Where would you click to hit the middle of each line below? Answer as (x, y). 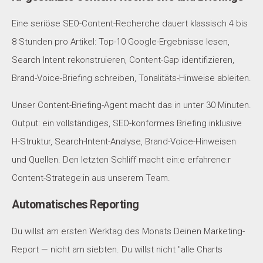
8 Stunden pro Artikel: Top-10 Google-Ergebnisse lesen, (121, 41)
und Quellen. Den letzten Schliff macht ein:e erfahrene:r (121, 159)
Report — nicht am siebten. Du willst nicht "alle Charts (117, 249)
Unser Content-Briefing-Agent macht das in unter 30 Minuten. (131, 105)
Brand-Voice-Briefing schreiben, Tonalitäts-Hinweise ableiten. (131, 78)
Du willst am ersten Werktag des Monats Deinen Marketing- (128, 231)
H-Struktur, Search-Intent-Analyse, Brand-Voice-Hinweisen (124, 141)
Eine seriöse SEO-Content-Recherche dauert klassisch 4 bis (130, 23)
